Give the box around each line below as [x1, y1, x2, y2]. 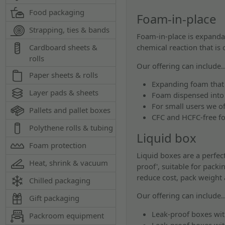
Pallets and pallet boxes [29, 105, 111, 115]
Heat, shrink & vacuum [29, 158, 108, 168]
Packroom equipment [29, 210, 104, 220]
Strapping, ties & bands [29, 25, 110, 35]
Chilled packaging [29, 175, 91, 185]
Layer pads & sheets [29, 87, 99, 97]
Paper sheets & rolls [29, 70, 98, 80]
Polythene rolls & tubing [29, 123, 114, 133]
